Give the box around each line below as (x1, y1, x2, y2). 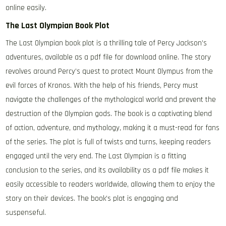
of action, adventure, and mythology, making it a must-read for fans (6, 123, 220, 133)
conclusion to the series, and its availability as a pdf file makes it (6, 165, 209, 175)
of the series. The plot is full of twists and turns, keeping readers (6, 137, 211, 147)
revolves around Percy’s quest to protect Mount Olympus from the (6, 67, 213, 76)
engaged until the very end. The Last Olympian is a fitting (6, 151, 187, 161)
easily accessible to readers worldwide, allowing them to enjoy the (6, 180, 215, 189)
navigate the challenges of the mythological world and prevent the (6, 95, 216, 104)
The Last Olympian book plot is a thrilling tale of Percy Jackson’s (6, 38, 207, 48)
